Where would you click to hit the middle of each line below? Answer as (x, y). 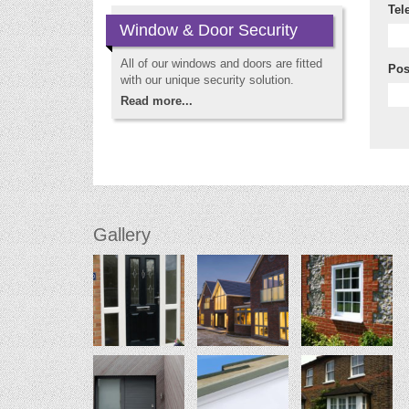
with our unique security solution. (207, 80)
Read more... (157, 101)
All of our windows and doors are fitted (221, 63)
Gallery (122, 234)
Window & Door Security (209, 30)
